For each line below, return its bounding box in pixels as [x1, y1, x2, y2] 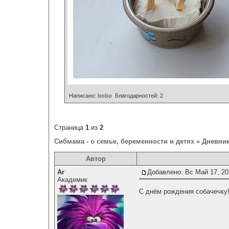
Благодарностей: [112, 93, 160, 99]
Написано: [67, 93, 98, 99]
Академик [57, 176, 87, 184]
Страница [54, 124, 85, 132]
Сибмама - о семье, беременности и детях [54, 138, 194, 146]
